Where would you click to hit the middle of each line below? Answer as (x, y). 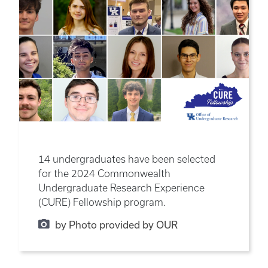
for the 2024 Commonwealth (104, 174)
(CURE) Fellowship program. (102, 202)
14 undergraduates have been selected (127, 159)
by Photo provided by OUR (116, 225)
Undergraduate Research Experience (121, 188)
